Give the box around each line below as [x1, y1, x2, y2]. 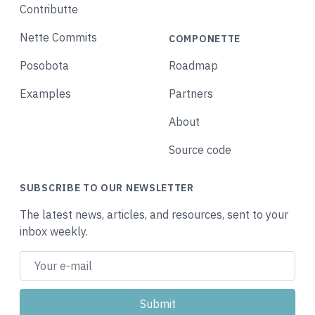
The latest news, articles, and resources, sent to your [20, 207, 288, 221]
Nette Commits [20, 30, 97, 44]
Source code [169, 142, 231, 157]
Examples [20, 86, 71, 101]
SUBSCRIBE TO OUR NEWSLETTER [20, 181, 194, 194]
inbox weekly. [20, 224, 88, 238]
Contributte [20, 1, 78, 16]
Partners [169, 86, 213, 101]
